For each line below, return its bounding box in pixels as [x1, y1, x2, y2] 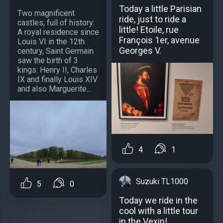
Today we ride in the [119, 195, 198, 206]
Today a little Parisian [119, 3, 202, 14]
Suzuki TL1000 [136, 177, 188, 187]
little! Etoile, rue [119, 24, 179, 35]
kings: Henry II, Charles [17, 65, 97, 75]
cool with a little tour [119, 206, 198, 217]
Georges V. [119, 45, 161, 56]
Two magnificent [17, 8, 75, 18]
